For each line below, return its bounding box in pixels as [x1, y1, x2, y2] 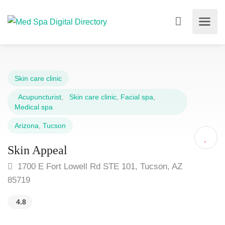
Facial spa [121, 93, 153, 101]
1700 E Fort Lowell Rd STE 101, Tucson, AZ [15, 162, 182, 171]
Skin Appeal [8, 144, 67, 157]
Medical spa [15, 103, 53, 111]
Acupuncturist [15, 93, 61, 101]
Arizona [15, 122, 39, 130]
